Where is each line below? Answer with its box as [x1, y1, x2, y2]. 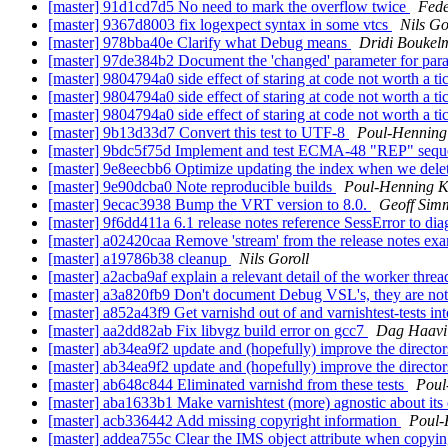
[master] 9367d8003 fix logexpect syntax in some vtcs [48, 16, 392, 34]
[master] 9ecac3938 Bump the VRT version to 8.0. [48, 196, 371, 214]
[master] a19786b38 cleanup [48, 250, 231, 268]
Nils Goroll [239, 250, 309, 268]
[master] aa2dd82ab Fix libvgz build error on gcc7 [48, 322, 368, 340]
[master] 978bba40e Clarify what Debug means [48, 34, 351, 52]
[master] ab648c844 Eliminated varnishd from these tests [48, 376, 408, 394]
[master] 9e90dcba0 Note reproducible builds [48, 178, 336, 196]
